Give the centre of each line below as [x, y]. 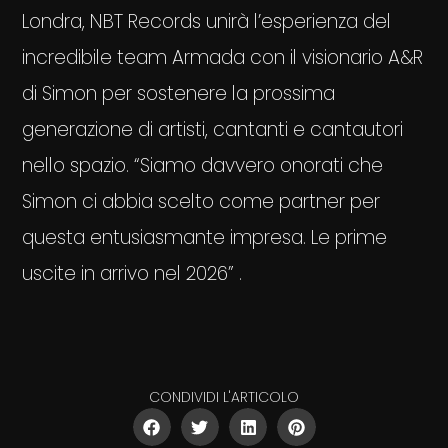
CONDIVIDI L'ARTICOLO [224, 397]
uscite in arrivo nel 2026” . [132, 274]
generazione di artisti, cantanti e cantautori [213, 130]
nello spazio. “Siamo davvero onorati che [203, 166]
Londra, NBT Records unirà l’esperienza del [207, 22]
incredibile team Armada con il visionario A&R [223, 58]
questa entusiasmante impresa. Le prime [205, 238]
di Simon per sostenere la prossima [179, 94]
